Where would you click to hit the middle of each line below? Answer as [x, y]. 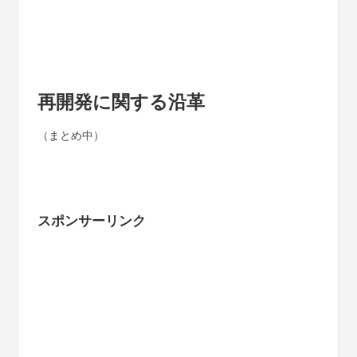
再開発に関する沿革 [121, 102]
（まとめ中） [71, 135]
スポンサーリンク [91, 220]
